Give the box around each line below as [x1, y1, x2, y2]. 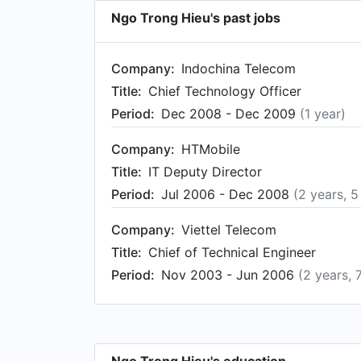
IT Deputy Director [148, 164, 262, 180]
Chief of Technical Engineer [148, 244, 316, 260]
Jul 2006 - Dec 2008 [161, 186, 293, 202]
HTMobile [181, 141, 240, 157]
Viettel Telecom [181, 222, 276, 238]
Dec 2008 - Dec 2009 [161, 106, 300, 122]
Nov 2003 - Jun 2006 [161, 267, 298, 283]
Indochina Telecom [181, 60, 296, 77]
